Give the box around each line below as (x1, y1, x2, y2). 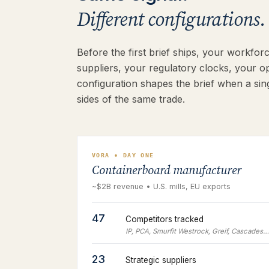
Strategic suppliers (125, 255, 196, 265)
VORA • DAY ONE (92, 152, 154, 159)
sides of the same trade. (77, 93, 185, 105)
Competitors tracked (125, 214, 204, 224)
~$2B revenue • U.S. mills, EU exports (92, 182, 231, 191)
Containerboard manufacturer (92, 163, 241, 178)
